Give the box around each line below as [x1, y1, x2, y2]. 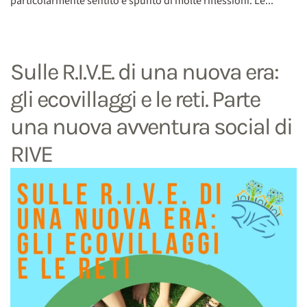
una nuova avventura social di [10, 112, 292, 140]
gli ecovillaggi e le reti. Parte [10, 85, 260, 113]
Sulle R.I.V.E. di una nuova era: [10, 58, 278, 86]
